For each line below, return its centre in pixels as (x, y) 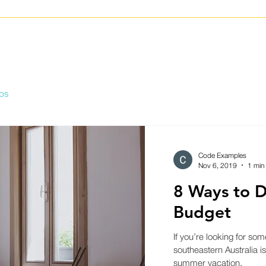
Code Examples (222, 155)
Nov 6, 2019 (217, 165)
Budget (202, 212)
